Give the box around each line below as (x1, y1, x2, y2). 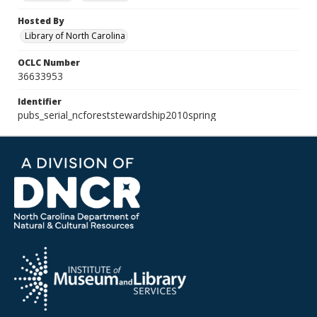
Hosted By (18, 15, 64, 27)
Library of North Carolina (25, 30, 125, 42)
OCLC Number (18, 57, 80, 69)
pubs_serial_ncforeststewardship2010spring (18, 108, 216, 122)
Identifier (18, 96, 62, 108)
